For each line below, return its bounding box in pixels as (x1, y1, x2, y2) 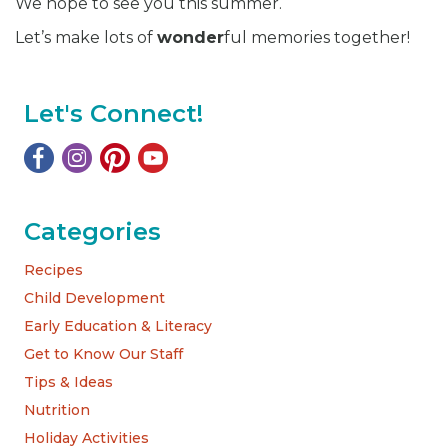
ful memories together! (224, 28, 410, 48)
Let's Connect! (24, 99, 203, 129)
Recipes (24, 261, 83, 280)
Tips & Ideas (24, 373, 113, 392)
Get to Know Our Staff (24, 345, 183, 364)
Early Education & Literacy (24, 317, 212, 336)
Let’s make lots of (15, 28, 157, 48)
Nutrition (24, 401, 90, 420)
